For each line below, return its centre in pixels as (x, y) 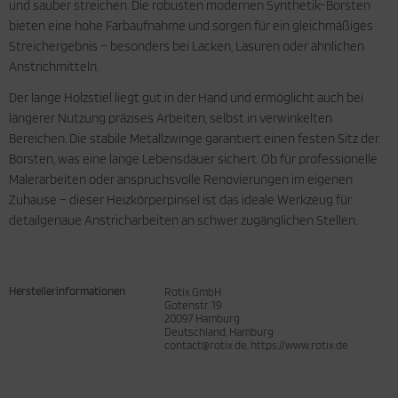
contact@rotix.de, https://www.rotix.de (256, 345)
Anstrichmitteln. (54, 67)
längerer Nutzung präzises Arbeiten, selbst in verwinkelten (171, 118)
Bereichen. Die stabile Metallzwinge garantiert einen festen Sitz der (194, 139)
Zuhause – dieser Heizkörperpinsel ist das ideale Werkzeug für (180, 200)
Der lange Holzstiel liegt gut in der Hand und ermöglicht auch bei (186, 98)
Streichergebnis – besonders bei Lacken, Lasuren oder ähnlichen (187, 46)
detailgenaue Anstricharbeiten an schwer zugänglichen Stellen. (183, 220)
